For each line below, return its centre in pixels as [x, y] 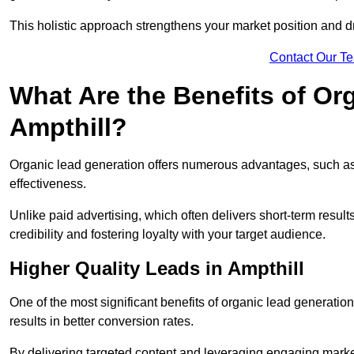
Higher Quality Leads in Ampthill [157, 269]
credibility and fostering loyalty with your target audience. [168, 235]
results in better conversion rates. [102, 322]
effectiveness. [48, 184]
